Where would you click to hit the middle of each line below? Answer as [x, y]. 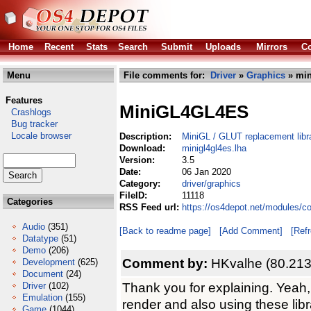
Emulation [42, 297]
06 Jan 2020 [207, 172]
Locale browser [37, 136]
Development [49, 262]
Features [24, 100]
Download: [144, 148]
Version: [138, 160]
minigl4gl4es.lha [214, 148]
